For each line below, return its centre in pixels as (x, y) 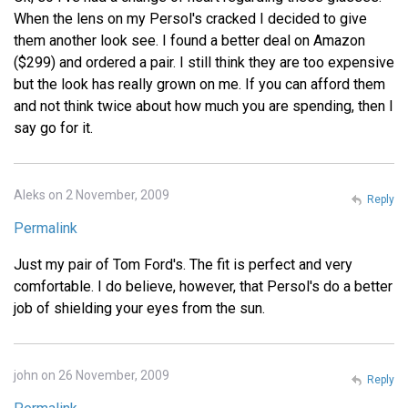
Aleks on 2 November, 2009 (92, 195)
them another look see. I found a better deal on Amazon (189, 41)
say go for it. (53, 128)
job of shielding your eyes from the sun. (139, 309)
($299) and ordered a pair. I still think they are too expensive (204, 63)
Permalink (46, 229)
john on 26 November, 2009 (92, 376)
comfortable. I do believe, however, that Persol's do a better (203, 287)
